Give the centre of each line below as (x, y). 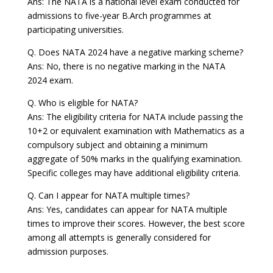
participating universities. (75, 30)
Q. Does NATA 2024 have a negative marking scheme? (135, 52)
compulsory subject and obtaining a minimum (117, 145)
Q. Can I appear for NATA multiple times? (108, 196)
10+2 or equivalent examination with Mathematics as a (136, 131)
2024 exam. (50, 80)
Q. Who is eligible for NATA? (82, 103)
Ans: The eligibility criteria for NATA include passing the (135, 117)
